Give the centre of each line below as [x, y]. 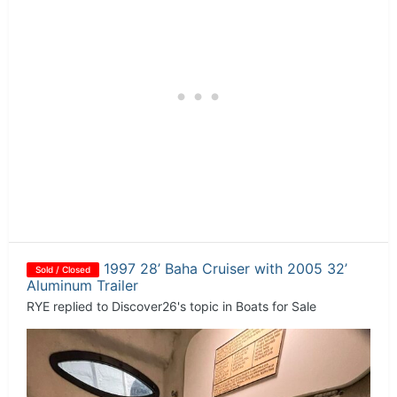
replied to [81, 307]
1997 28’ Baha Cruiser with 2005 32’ [226, 269]
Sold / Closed [63, 270]
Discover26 [144, 307]
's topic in [206, 307]
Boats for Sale [276, 307]
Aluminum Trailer [82, 286]
